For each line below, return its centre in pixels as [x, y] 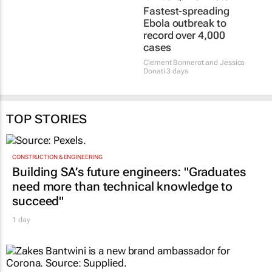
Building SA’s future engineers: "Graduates [129, 172]
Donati [154, 71]
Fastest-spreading [186, 11]
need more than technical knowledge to [123, 186]
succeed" [38, 201]
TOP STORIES [46, 119]
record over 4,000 [184, 36]
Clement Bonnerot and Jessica [194, 63]
